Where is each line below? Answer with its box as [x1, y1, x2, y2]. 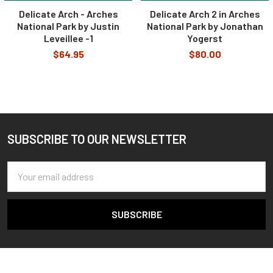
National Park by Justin [17, 19, 119, 32]
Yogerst [187, 32, 222, 44]
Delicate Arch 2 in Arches [149, 7, 260, 19]
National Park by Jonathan [146, 19, 263, 32]
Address [7, 177, 41, 189]
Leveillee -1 [43, 32, 93, 44]
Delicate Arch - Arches [18, 7, 118, 19]
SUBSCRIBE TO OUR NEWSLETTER [7, 131, 186, 146]
